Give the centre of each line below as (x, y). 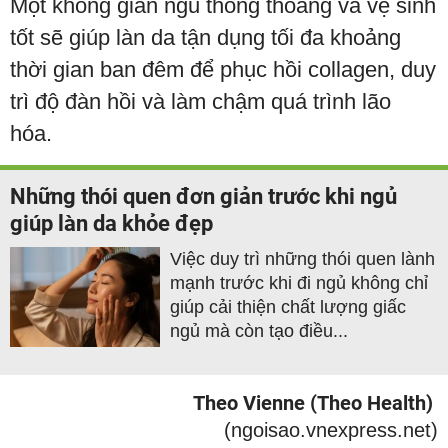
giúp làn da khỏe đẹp (111, 224)
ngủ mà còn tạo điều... (259, 331)
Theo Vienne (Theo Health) (313, 403)
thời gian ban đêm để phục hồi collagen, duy (223, 70)
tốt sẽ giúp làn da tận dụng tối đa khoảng (205, 38)
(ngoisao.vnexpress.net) (331, 430)
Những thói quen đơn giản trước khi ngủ (203, 197)
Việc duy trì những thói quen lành (302, 259)
